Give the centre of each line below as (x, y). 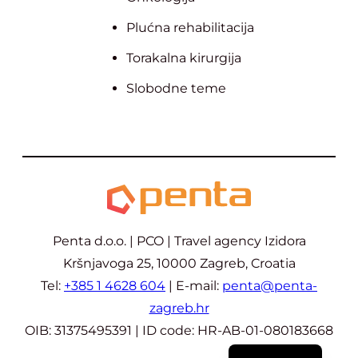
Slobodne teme (176, 89)
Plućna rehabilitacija (190, 28)
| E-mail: (194, 286)
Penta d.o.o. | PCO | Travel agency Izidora (179, 241)
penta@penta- (270, 286)
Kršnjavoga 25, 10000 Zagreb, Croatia (179, 264)
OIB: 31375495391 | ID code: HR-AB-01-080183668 (179, 331)
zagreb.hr (179, 308)
